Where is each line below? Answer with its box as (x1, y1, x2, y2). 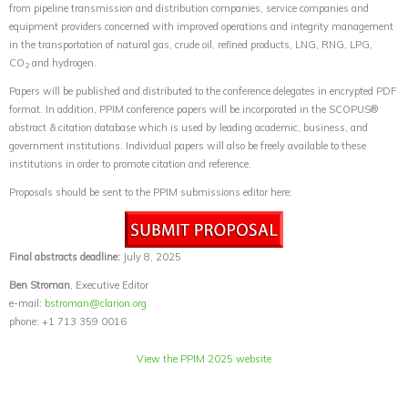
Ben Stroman (9, 278, 70, 291)
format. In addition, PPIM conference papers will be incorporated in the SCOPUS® (9, 102, 378, 116)
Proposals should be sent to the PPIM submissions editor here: (9, 185, 292, 199)
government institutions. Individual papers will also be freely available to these (9, 138, 366, 152)
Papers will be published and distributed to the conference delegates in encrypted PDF (9, 84, 396, 97)
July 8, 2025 (120, 250, 181, 263)
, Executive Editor (70, 278, 148, 291)
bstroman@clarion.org (45, 296, 147, 310)
